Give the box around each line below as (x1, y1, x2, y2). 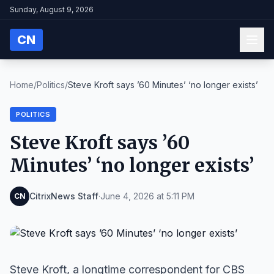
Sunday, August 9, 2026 (10, 5, 94, 14)
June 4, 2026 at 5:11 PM (100, 191, 194, 201)
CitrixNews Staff (29, 191, 98, 201)
